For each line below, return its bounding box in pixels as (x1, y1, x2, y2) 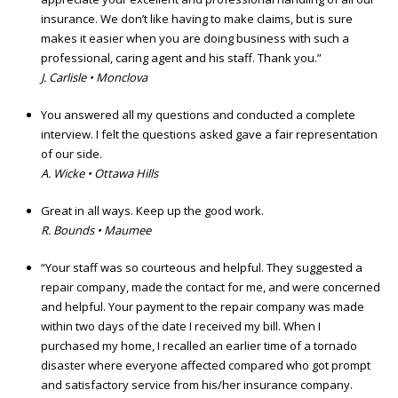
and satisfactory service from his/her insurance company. (41, 377, 353, 394)
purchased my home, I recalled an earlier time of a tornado (41, 338, 357, 354)
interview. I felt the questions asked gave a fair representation (41, 126, 378, 143)
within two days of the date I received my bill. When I (41, 318, 321, 335)
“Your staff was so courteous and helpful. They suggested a (41, 259, 362, 276)
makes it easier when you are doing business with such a (41, 30, 349, 47)
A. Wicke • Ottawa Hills (41, 165, 158, 182)
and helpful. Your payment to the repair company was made (41, 298, 364, 315)
